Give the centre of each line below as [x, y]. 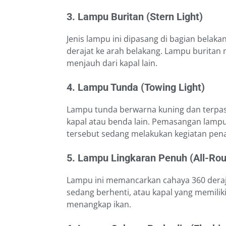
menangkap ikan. [99, 205]
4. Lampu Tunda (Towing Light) [136, 88]
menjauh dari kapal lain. [112, 63]
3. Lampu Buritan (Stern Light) [135, 17]
